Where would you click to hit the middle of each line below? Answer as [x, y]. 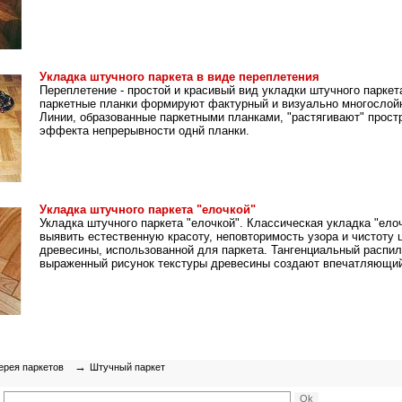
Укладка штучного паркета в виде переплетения [179, 77]
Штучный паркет [127, 367]
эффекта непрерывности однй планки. [144, 131]
